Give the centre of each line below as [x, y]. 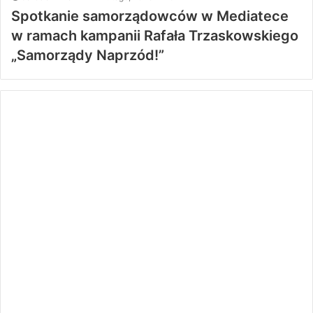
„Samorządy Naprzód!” [88, 56]
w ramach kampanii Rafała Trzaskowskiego [155, 36]
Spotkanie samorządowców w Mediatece [150, 16]
